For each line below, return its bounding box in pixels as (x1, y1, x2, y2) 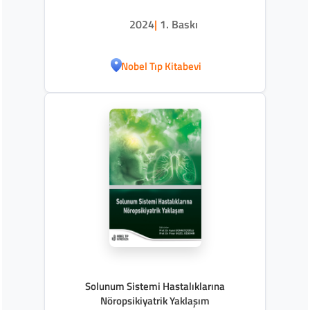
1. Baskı (160, 15, 198, 33)
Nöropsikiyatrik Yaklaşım (100, 292, 210, 309)
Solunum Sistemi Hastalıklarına (85, 277, 225, 294)
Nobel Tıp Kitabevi (120, 58, 201, 75)
